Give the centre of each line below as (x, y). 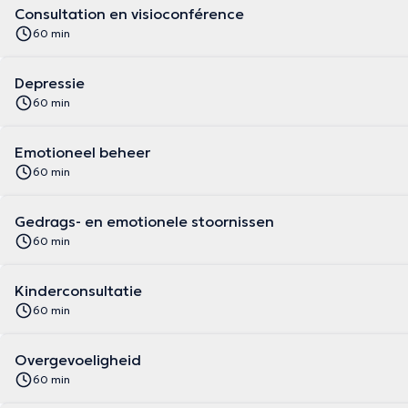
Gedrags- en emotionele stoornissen (144, 221)
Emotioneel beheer (82, 152)
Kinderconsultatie (78, 291)
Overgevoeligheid (78, 360)
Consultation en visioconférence (129, 14)
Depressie (50, 83)
